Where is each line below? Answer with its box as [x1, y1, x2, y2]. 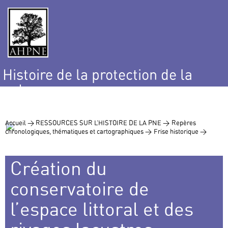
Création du [10, 157, 107, 180]
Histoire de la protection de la [3, 66, 192, 84]
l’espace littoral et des [10, 197, 193, 221]
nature [3, 80, 45, 98]
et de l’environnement [3, 94, 142, 112]
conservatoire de [10, 177, 149, 201]
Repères [172, 119, 196, 127]
